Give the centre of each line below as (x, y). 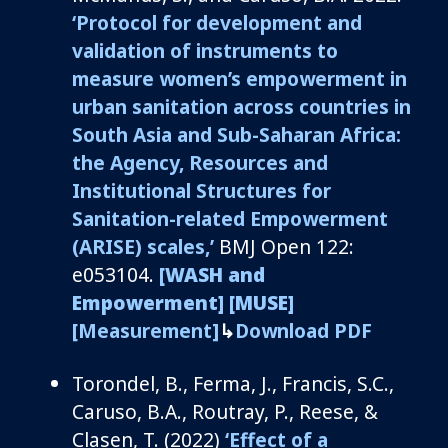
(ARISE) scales (138, 246)
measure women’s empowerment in (239, 78)
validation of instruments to (205, 50)
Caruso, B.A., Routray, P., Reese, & (225, 411)
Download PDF (303, 330)
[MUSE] (261, 302)
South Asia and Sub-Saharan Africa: (236, 134)
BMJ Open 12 (276, 246)
